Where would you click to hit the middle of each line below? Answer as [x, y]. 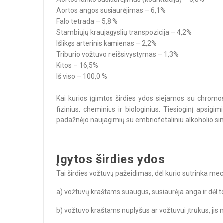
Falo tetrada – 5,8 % [87, 21]
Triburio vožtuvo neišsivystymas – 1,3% [117, 54]
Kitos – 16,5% [77, 65]
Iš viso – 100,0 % [82, 76]
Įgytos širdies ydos [111, 159]
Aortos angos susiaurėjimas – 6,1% [111, 10]
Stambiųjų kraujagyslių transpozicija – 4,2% [124, 32]
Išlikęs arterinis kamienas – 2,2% [107, 43]
